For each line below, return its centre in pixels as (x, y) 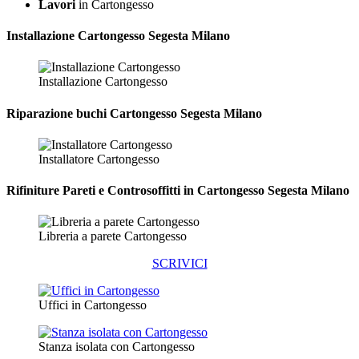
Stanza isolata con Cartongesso (117, 347)
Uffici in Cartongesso (93, 305)
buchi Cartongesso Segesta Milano (167, 113)
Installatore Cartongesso (99, 159)
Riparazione (40, 113)
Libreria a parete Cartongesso (113, 236)
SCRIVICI (179, 264)
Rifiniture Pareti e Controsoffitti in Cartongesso (135, 191)
